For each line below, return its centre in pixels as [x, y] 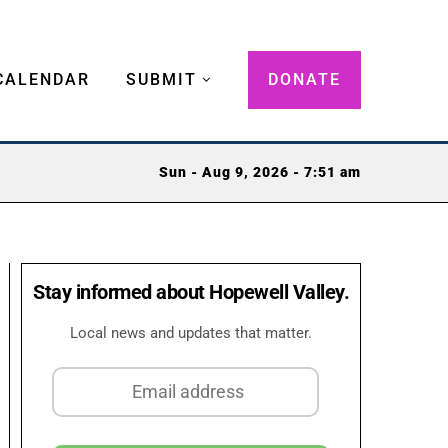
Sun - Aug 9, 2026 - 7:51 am [260, 173]
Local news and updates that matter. [191, 332]
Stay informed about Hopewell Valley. [191, 291]
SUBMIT [161, 79]
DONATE [304, 79]
